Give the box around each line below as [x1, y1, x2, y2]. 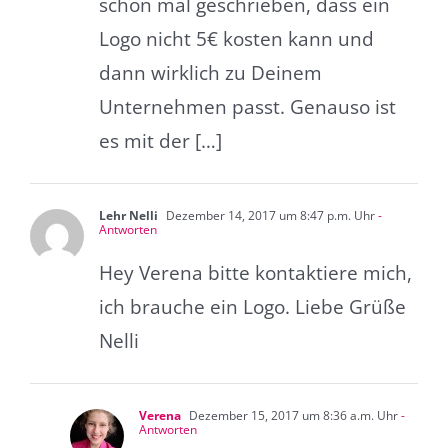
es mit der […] [99, 127, 222, 154]
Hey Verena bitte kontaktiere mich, [99, 259, 412, 286]
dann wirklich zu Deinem [99, 59, 322, 86]
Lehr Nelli [99, 206, 158, 224]
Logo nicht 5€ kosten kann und [99, 25, 374, 52]
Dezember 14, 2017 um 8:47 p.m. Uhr [163, 206, 375, 224]
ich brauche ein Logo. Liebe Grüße [99, 293, 406, 320]
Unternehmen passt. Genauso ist [99, 93, 396, 120]
